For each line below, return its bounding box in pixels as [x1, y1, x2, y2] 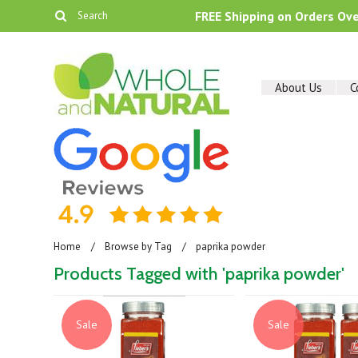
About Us [275, 80, 323, 95]
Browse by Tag [105, 240, 173, 253]
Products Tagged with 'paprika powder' [54, 263, 345, 284]
